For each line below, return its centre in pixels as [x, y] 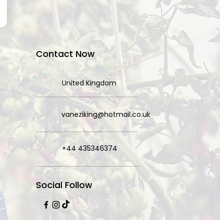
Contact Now [65, 54]
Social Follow [64, 185]
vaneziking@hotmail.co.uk [106, 114]
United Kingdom [89, 83]
